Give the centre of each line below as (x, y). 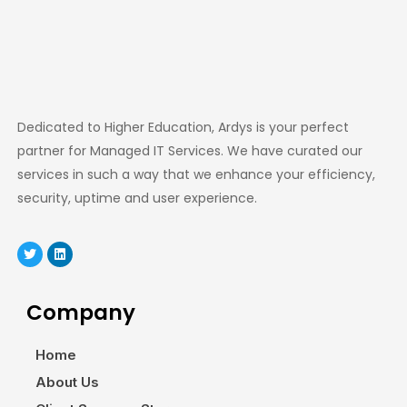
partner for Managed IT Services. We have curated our (190, 151)
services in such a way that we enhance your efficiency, (196, 174)
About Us (67, 382)
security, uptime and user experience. (137, 198)
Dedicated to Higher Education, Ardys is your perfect (183, 127)
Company (81, 313)
